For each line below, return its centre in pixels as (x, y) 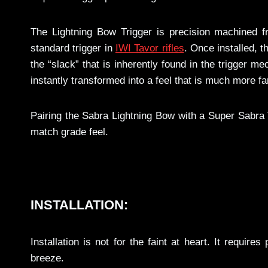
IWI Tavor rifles (150, 48)
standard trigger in (73, 48)
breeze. (47, 258)
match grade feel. (69, 132)
